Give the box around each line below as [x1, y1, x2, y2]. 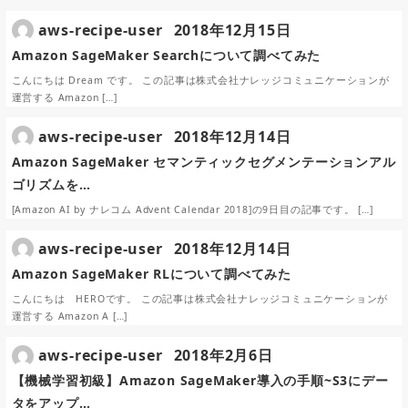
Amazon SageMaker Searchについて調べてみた [11, 46, 321, 64]
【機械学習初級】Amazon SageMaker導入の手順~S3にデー [11, 372, 389, 390]
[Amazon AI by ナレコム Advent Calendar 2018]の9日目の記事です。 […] [11, 203, 373, 217]
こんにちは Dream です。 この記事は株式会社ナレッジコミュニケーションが [11, 73, 390, 87]
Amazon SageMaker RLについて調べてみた [11, 264, 291, 282]
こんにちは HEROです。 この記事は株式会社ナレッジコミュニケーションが [11, 292, 389, 306]
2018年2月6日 [173, 345, 273, 366]
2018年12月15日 [173, 19, 291, 40]
